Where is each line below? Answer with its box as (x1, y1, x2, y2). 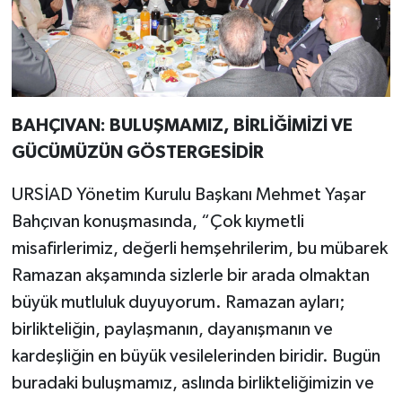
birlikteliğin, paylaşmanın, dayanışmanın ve (11, 320, 333, 339)
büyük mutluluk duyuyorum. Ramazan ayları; (11, 293, 345, 312)
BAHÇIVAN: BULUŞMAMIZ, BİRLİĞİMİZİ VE (11, 117, 353, 135)
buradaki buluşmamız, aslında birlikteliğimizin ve (11, 374, 374, 393)
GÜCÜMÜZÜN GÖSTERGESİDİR (11, 144, 264, 162)
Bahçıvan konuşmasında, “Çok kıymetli (11, 213, 304, 232)
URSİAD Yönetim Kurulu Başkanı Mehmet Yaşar (11, 186, 366, 205)
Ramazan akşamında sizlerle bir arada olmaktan (11, 267, 370, 285)
